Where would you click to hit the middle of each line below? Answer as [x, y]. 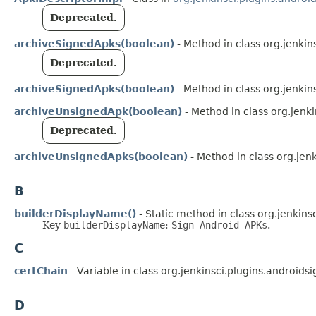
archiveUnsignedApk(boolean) [98, 112]
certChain [41, 271]
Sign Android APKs [219, 225]
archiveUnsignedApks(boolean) [101, 157]
